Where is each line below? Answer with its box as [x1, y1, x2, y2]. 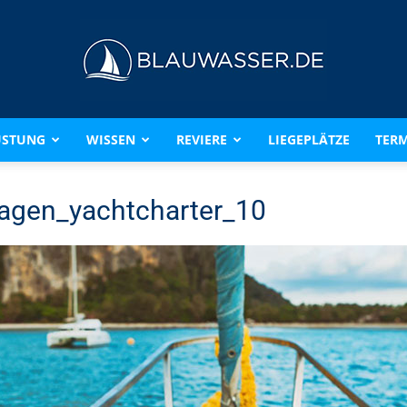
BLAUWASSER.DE [203, 151, 307, 167]
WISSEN [85, 131, 135, 148]
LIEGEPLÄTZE [267, 131, 350, 148]
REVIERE [175, 131, 227, 148]
